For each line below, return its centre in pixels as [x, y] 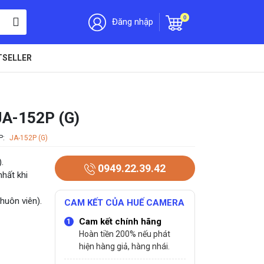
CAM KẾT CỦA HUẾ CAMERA [124, 203]
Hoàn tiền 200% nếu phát [124, 234]
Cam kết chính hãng [120, 222]
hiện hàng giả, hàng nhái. [124, 246]
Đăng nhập [133, 22]
